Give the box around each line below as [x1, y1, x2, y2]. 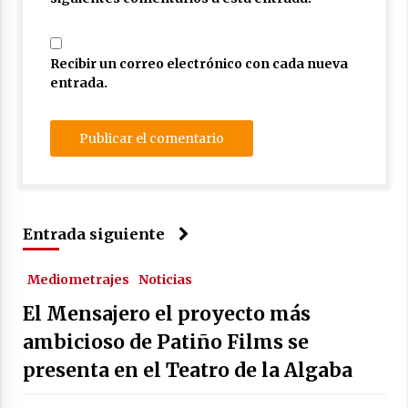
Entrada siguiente [22, 224, 165, 243]
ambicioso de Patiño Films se [22, 329, 309, 354]
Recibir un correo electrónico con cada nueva [49, 55, 348, 72]
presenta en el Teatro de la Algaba [22, 357, 352, 382]
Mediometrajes [26, 270, 129, 288]
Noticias [138, 270, 192, 288]
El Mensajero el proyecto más [22, 301, 311, 326]
